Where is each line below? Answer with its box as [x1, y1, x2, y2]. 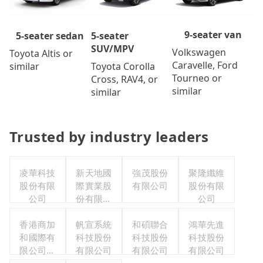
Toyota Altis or [9, 47, 73, 60]
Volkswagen [172, 45, 227, 59]
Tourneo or [172, 71, 222, 85]
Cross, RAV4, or [90, 73, 158, 86]
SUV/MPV [90, 42, 134, 56]
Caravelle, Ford [172, 58, 238, 72]
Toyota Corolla [90, 60, 155, 73]
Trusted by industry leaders [9, 127, 209, 147]
